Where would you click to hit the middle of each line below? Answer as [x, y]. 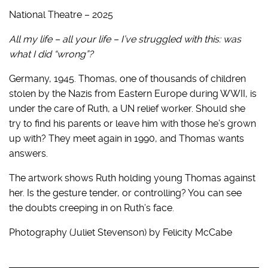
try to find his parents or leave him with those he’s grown [133, 123]
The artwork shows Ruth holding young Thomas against [132, 178]
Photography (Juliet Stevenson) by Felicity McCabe [121, 232]
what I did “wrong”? [51, 54]
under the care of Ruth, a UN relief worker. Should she [127, 108]
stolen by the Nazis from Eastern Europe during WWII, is [133, 93]
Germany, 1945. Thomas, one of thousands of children [127, 78]
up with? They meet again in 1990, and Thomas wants [127, 138]
